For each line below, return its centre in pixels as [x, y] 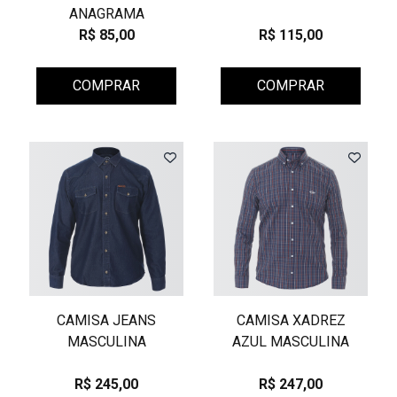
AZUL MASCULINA [291, 342]
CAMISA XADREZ [291, 320]
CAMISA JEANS [106, 320]
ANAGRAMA [106, 14]
